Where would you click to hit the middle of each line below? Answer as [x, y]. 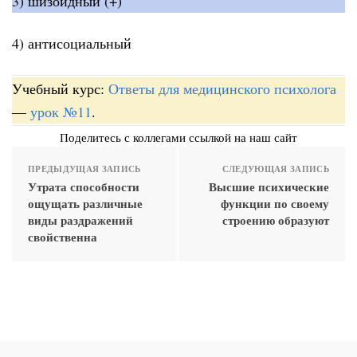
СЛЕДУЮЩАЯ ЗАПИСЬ [275, 169]
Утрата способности [84, 186]
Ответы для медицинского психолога [222, 88]
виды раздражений [80, 220]
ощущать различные [85, 203]
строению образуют [276, 220]
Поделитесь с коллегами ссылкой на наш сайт [178, 137]
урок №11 [61, 111]
